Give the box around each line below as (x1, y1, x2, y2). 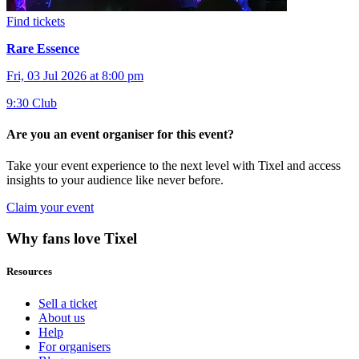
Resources (6, 265, 52, 278)
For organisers (38, 339, 111, 353)
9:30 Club (6, 95, 57, 110)
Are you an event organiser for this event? (6, 127, 234, 142)
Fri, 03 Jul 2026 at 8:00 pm (6, 68, 143, 83)
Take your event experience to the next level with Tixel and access (6, 159, 341, 173)
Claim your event (6, 200, 94, 215)
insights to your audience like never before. (6, 173, 224, 188)
